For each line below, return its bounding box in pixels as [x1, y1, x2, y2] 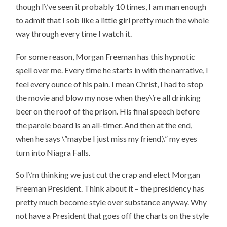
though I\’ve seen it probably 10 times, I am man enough [16, 2, 207, 12]
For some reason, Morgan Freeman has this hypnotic [16, 51, 196, 61]
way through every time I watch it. [16, 29, 132, 39]
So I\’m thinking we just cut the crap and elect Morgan [16, 170, 201, 180]
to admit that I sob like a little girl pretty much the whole [16, 15, 209, 25]
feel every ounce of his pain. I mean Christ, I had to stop [16, 79, 204, 89]
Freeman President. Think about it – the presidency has [16, 183, 205, 194]
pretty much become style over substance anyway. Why [16, 197, 207, 207]
